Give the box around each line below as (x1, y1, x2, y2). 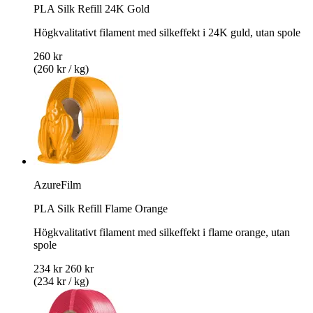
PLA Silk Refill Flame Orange (34, 202, 168, 214)
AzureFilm (34, 178, 81, 191)
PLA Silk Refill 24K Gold (34, 2, 150, 15)
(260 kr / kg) (34, 62, 89, 75)
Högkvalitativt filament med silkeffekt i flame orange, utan (34, 226, 290, 238)
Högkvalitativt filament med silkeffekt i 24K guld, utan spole (34, 26, 300, 38)
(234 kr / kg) (34, 275, 89, 287)
